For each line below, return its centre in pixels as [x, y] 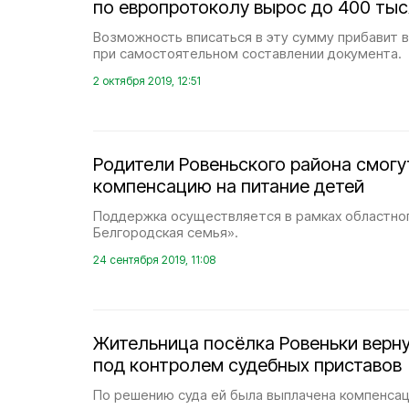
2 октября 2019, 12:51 [147, 81]
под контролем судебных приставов [247, 365]
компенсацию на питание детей [229, 186]
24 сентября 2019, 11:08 [154, 260]
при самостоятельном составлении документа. [247, 53]
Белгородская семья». [166, 232]
